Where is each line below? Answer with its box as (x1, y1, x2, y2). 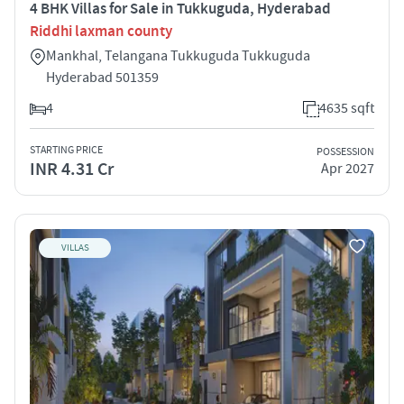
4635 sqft (319, 98, 374, 117)
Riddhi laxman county (30, 21, 172, 41)
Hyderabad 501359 (46, 68, 159, 87)
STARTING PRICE (30, 142, 103, 157)
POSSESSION (317, 145, 374, 160)
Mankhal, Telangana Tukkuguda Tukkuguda (46, 46, 310, 65)
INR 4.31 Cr (30, 157, 114, 181)
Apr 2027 (321, 160, 374, 179)
